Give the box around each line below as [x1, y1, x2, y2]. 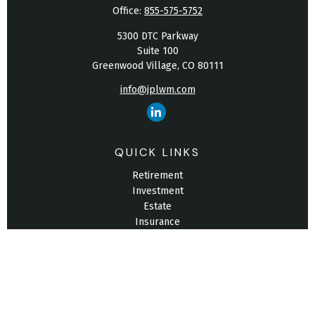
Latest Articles [125, 278, 190, 290]
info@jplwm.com [120, 84, 195, 96]
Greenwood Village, [91, 60, 179, 72]
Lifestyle [138, 262, 177, 274]
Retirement [132, 169, 183, 181]
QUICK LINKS [115, 145, 200, 160]
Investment [131, 185, 184, 197]
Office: [112, 5, 144, 17]
